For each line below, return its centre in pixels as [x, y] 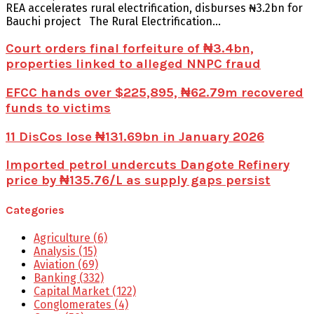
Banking [56, 278]
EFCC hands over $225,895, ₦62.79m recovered [155, 93]
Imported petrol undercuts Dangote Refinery [148, 165]
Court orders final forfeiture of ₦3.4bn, [130, 49]
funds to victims [58, 108]
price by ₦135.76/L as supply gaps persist [138, 180]
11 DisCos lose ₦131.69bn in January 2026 [135, 136]
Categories [35, 210]
